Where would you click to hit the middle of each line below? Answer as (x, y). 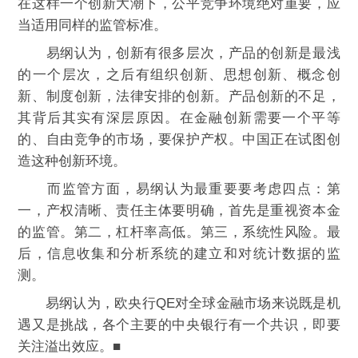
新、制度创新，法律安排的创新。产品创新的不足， (179, 96)
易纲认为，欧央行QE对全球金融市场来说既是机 (179, 303)
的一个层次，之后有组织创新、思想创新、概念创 (179, 75)
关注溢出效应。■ (70, 346)
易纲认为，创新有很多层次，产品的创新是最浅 (179, 53)
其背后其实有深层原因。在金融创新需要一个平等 (179, 118)
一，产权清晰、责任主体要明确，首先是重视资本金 (179, 211)
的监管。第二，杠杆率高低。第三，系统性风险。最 (179, 232)
